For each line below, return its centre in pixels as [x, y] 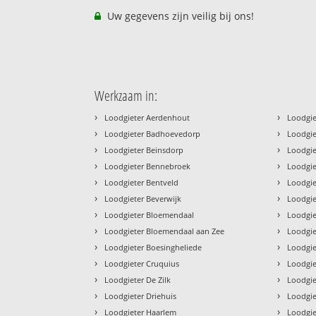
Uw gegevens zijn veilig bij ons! [180, 16]
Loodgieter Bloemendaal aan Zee [165, 231]
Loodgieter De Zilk [138, 279]
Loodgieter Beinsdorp [144, 150]
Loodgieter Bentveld [142, 182]
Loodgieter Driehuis [141, 296]
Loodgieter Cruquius [142, 263]
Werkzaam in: [126, 95]
